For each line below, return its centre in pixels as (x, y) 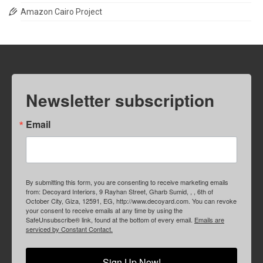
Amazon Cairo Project (61, 11)
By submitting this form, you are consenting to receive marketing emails (127, 182)
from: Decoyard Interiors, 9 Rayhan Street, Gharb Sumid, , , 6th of (119, 191)
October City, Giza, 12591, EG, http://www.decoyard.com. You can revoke (131, 200)
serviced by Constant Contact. (69, 229)
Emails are (209, 219)
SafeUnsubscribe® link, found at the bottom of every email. (110, 219)
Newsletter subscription (120, 100)
